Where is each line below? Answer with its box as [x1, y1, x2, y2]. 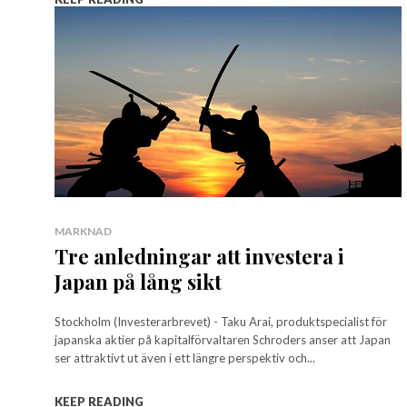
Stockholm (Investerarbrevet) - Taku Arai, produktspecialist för [55, 313, 387, 329]
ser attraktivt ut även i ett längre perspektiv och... [55, 350, 315, 365]
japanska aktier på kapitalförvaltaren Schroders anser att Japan [55, 332, 391, 347]
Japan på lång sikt [55, 267, 222, 295]
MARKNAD [55, 223, 112, 238]
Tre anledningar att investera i [55, 242, 344, 270]
